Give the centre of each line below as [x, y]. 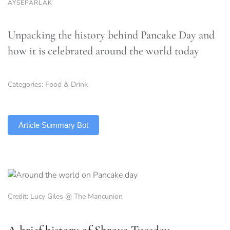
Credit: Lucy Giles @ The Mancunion [65, 197]
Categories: [26, 84]
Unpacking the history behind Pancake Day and [111, 35]
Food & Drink [66, 84]
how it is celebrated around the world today [103, 51]
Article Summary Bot [53, 125]
